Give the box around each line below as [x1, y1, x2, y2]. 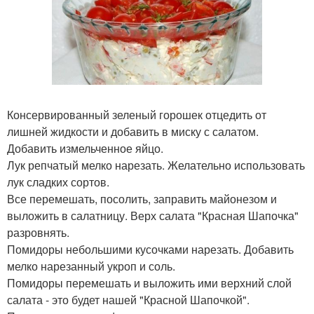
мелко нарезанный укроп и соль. [7, 257, 175, 274]
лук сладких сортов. [7, 173, 109, 190]
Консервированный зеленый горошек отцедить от [7, 106, 266, 123]
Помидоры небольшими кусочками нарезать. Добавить [7, 240, 294, 257]
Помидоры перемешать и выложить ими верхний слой [7, 274, 292, 291]
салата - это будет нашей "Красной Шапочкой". [7, 291, 250, 308]
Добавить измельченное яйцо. [7, 139, 163, 156]
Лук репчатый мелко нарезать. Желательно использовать [7, 156, 305, 173]
